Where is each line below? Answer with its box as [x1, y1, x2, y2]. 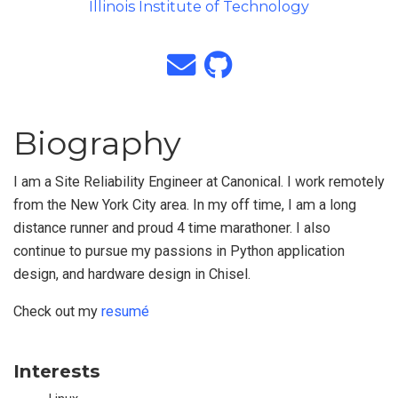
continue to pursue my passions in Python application [13, 243, 345, 260]
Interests [13, 359, 100, 382]
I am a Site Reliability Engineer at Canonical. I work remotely [13, 173, 385, 191]
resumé [101, 303, 149, 321]
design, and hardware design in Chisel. [13, 266, 251, 283]
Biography [13, 123, 181, 163]
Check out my [13, 303, 101, 321]
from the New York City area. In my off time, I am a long [13, 196, 356, 214]
